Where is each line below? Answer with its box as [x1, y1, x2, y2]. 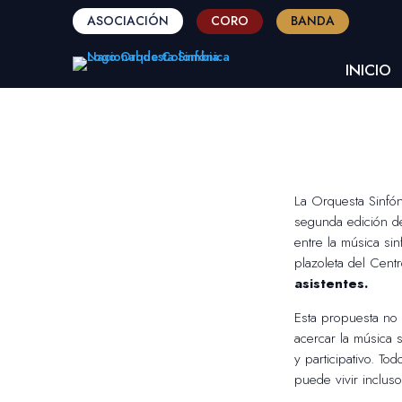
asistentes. [293, 273, 368, 293]
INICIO [345, 58, 392, 81]
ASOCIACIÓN [86, 12, 169, 31]
